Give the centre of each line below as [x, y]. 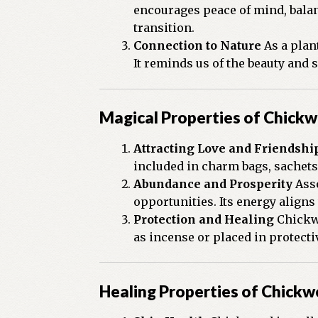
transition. [164, 28]
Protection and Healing [204, 219]
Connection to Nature [198, 46]
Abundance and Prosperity [213, 183]
